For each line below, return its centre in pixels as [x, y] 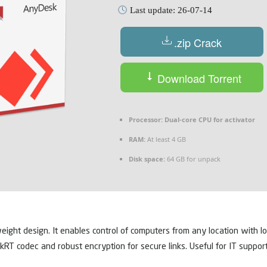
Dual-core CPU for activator [209, 120]
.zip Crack [198, 42]
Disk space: [147, 159]
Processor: [146, 120]
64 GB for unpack [193, 159]
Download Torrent [198, 78]
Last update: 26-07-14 [170, 10]
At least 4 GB [166, 139]
